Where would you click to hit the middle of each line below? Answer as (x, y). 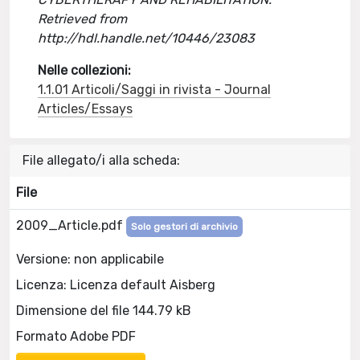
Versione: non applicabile (90, 259)
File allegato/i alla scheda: (101, 160)
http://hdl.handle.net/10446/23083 (147, 38)
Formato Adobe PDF (76, 336)
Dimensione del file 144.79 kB (104, 310)
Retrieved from (83, 19)
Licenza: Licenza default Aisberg (116, 284)
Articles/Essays (86, 109)
